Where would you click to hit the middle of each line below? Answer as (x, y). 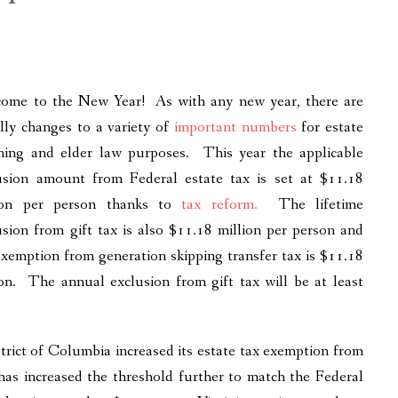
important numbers (235, 127)
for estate (332, 127)
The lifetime (321, 204)
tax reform (218, 204)
